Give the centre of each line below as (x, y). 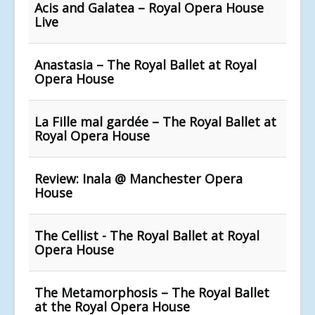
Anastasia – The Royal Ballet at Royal (146, 64)
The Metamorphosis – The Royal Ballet (152, 292)
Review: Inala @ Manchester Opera (139, 178)
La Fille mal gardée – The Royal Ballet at (155, 121)
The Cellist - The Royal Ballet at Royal (147, 235)
